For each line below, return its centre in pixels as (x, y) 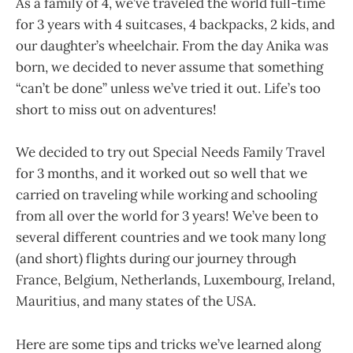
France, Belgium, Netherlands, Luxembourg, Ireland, (175, 280)
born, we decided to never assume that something (169, 67)
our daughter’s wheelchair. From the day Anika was (172, 46)
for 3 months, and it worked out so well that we (162, 174)
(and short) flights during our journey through (156, 259)
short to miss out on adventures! (116, 110)
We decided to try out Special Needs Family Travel (171, 152)
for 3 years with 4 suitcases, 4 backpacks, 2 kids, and (175, 25)
